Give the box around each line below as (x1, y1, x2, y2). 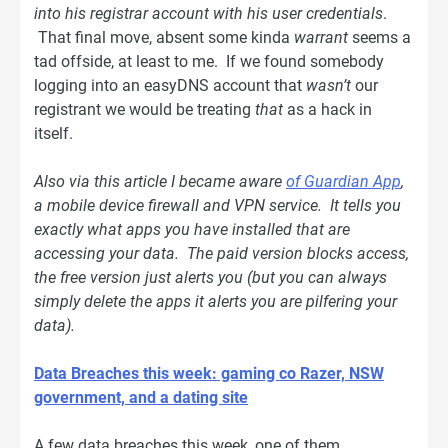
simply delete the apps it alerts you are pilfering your (34, 292, 397, 312)
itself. (34, 123, 73, 143)
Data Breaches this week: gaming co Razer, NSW (34, 364, 384, 384)
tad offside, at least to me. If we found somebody (34, 51, 384, 71)
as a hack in (287, 99, 372, 119)
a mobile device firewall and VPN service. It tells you (34, 196, 401, 216)
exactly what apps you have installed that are (34, 220, 350, 240)
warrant (294, 27, 348, 47)
